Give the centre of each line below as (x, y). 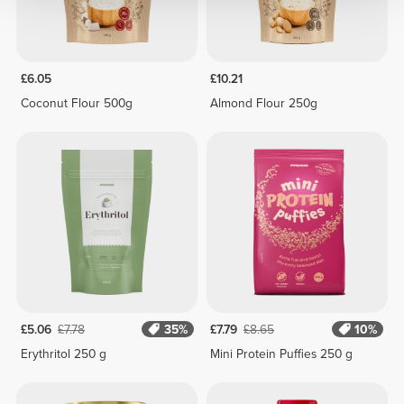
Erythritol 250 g (63, 353)
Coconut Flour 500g (76, 103)
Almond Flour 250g (264, 103)
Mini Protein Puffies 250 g (282, 353)
